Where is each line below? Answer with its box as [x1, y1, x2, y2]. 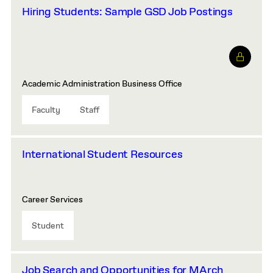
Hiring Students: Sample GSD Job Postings [22, 5, 233, 19]
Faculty [32, 105, 60, 116]
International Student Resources [22, 147, 183, 162]
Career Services [22, 194, 83, 205]
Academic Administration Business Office [22, 79, 182, 90]
